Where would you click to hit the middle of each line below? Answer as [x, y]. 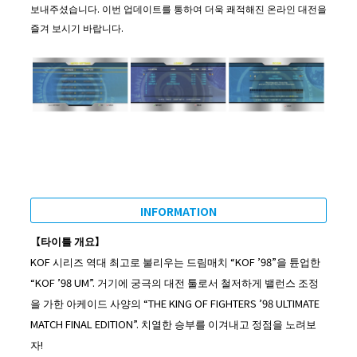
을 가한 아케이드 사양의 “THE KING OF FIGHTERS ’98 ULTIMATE [175, 303]
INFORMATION [178, 211]
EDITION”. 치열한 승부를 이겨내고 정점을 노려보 [206, 324]
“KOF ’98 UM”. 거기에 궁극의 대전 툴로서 [124, 282]
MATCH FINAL [61, 324]
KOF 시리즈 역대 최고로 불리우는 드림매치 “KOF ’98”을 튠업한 [175, 261]
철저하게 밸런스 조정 [270, 282]
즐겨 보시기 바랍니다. [77, 27]
